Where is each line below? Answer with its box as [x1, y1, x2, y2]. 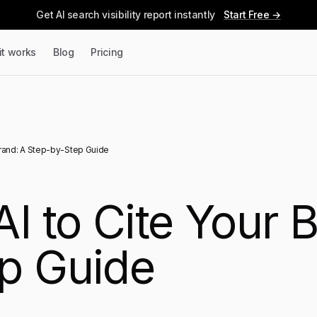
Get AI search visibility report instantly [36, 8, 215, 21]
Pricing [91, 46, 124, 58]
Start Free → [223, 8, 281, 21]
